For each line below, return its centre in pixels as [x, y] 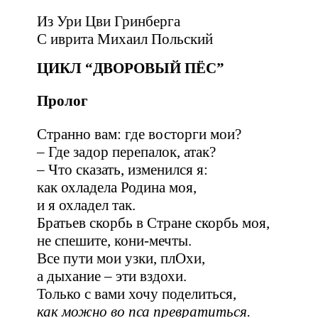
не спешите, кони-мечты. [114, 240]
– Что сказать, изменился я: [122, 169]
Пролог [62, 101]
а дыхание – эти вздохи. [112, 276]
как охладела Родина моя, [117, 187]
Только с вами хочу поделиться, [137, 294]
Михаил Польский [153, 39]
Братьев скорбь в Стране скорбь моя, [153, 223]
